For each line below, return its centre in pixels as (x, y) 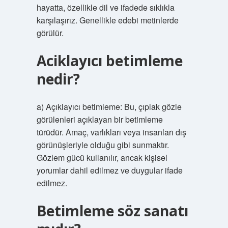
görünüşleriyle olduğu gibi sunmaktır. (103, 145)
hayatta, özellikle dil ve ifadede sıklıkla (105, 7)
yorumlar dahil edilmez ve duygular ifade (109, 170)
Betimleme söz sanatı (112, 211)
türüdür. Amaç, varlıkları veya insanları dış (111, 132)
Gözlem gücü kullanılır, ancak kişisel (102, 158)
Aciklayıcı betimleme (109, 61)
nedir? (58, 79)
